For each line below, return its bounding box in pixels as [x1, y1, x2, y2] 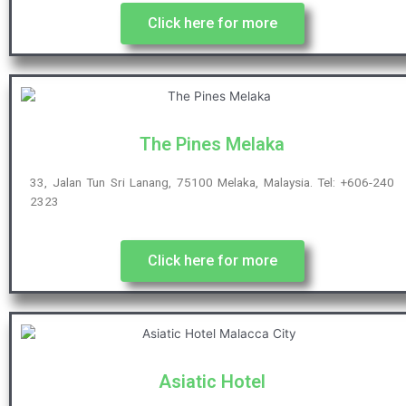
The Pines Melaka [140, 133, 285, 156]
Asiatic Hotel [159, 370, 266, 392]
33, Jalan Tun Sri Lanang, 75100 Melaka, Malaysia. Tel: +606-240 [30, 175, 394, 190]
